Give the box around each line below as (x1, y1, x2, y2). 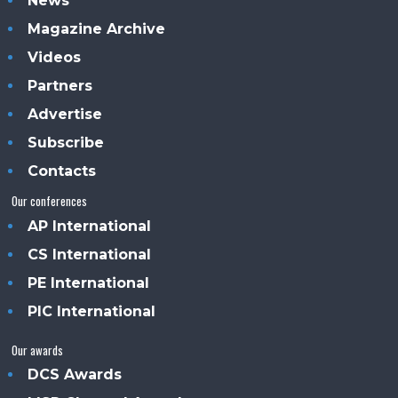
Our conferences (12, 192, 88, 211)
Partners (28, 77, 93, 95)
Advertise (28, 106, 103, 123)
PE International (28, 275, 150, 292)
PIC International (28, 303, 156, 321)
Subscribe (28, 134, 105, 152)
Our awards (12, 341, 64, 360)
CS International (28, 246, 152, 264)
